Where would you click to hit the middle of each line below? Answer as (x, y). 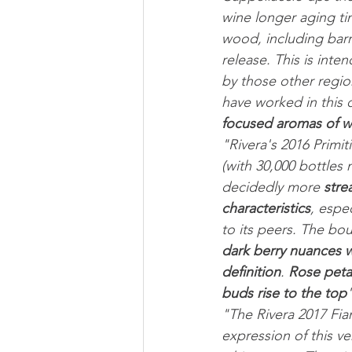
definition (251, 272)
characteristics (266, 209)
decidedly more (273, 187)
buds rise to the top (284, 293)
